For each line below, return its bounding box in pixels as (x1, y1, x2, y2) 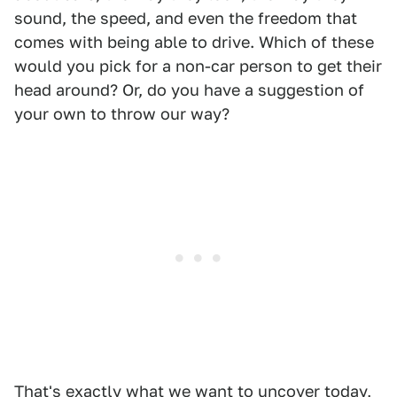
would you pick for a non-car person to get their (14, 57, 382, 76)
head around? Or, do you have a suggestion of (14, 81, 364, 100)
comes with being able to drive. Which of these (14, 33, 374, 52)
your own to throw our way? (14, 105, 230, 124)
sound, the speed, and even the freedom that (14, 9, 357, 28)
